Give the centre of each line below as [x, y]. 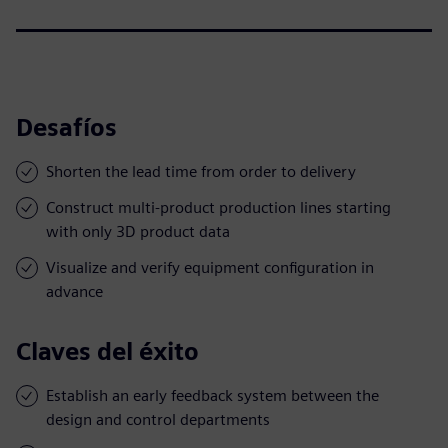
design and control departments [158, 419]
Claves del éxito [107, 351]
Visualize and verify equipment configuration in [210, 267]
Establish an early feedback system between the [212, 395]
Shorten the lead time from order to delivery [201, 171]
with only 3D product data [138, 231]
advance [74, 291]
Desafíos [66, 127]
